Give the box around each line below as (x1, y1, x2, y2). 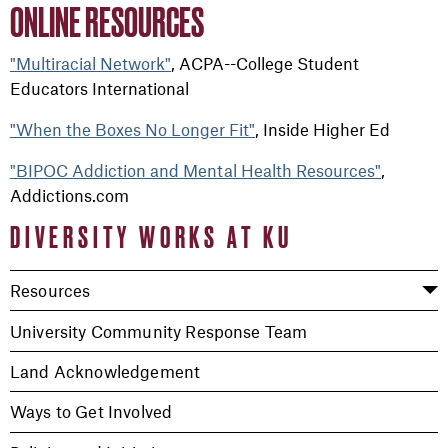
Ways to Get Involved (10, 401, 173, 422)
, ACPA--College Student (171, 53, 359, 73)
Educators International (10, 78, 189, 98)
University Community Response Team (10, 320, 308, 341)
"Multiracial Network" (10, 53, 171, 73)
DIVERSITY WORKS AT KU (10, 220, 293, 254)
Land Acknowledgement (10, 360, 201, 381)
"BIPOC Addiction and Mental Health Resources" (10, 160, 381, 180)
